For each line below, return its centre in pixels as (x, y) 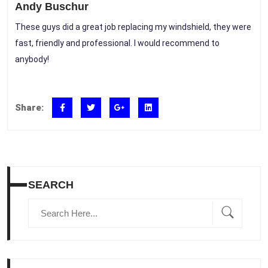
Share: (29, 107)
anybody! (32, 59)
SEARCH (51, 185)
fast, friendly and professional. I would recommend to (117, 43)
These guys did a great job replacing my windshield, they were (133, 27)
